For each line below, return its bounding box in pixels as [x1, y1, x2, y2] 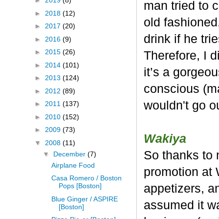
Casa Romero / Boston [51, 174, 122, 182]
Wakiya [144, 131, 186, 145]
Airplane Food [51, 161, 95, 169]
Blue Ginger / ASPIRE [51, 195, 118, 203]
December [53, 150, 88, 158]
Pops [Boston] [58, 182, 102, 190]
